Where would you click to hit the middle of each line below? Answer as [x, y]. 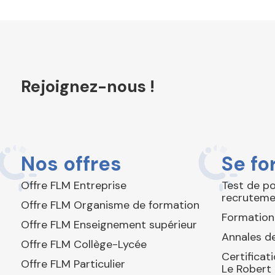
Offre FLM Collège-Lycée [84, 245]
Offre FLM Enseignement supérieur [109, 225]
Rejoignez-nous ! [88, 87]
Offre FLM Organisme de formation [110, 205]
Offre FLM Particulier [73, 264]
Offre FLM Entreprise [74, 186]
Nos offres [71, 164]
